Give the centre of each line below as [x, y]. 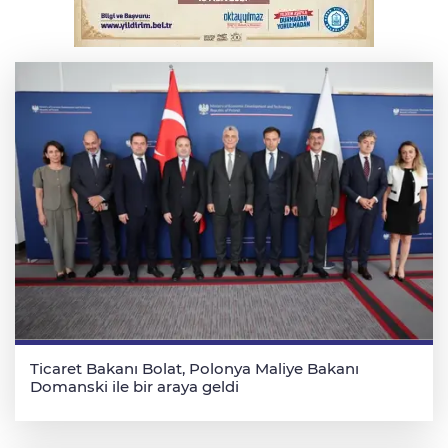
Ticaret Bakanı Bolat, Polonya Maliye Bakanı [194, 369]
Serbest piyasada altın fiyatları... [238, 34]
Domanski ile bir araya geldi [134, 387]
